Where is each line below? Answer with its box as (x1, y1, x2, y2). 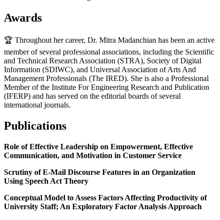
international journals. (4, 100, 71, 109)
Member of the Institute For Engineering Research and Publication (4, 82, 209, 91)
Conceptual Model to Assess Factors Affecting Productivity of (4, 193, 207, 202)
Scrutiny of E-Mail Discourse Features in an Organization (4, 167, 195, 176)
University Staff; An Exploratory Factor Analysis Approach (4, 202, 202, 211)
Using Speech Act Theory (4, 176, 88, 185)
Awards (4, 11, 42, 25)
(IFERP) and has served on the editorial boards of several (4, 91, 181, 100)
